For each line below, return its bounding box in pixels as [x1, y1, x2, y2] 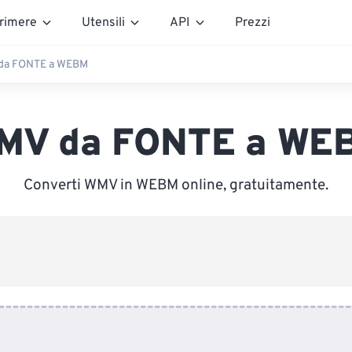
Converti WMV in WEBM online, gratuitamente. [24, 176, 328, 195]
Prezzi [235, 14, 270, 31]
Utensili [82, 14, 125, 31]
